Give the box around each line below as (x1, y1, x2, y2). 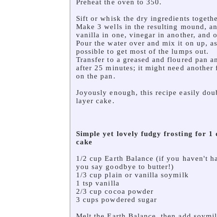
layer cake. (76, 97, 115, 105)
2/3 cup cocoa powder (76, 187, 154, 195)
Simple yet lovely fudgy (76, 130, 162, 138)
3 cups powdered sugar (76, 196, 157, 203)
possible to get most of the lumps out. (76, 47, 209, 55)
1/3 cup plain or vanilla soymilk (76, 171, 189, 179)
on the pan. (76, 72, 116, 80)
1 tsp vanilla (76, 179, 120, 187)
